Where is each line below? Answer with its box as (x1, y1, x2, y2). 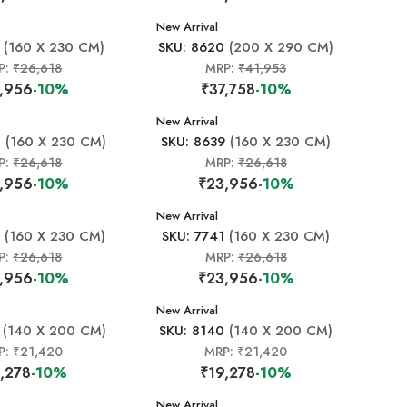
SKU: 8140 (159, 321, 225, 341)
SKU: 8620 (158, 37, 225, 57)
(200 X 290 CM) (224, 37, 334, 57)
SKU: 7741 (162, 226, 225, 246)
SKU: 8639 (161, 132, 226, 152)
